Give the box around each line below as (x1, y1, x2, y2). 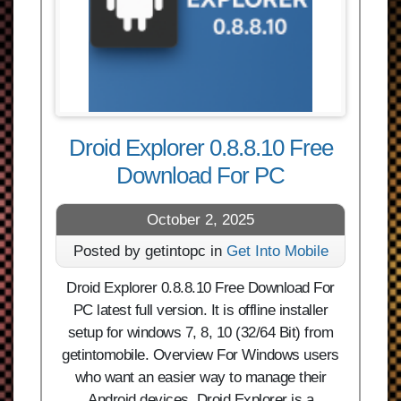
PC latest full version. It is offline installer (73, 302, 328, 319)
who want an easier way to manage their (74, 369, 327, 386)
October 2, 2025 (147, 211, 254, 228)
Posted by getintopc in (73, 243, 226, 260)
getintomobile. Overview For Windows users (62, 346, 339, 363)
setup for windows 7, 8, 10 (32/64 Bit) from (67, 324, 334, 341)
